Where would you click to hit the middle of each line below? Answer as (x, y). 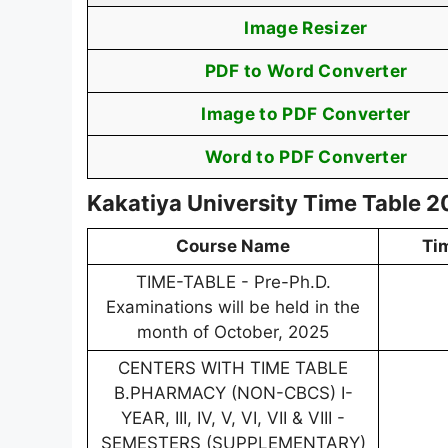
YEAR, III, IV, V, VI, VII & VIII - (233, 418)
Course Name (233, 246)
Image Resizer (306, 28)
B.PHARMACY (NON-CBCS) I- (233, 393)
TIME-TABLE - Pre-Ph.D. (233, 282)
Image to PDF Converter (306, 114)
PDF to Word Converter (306, 71)
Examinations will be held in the (233, 307)
